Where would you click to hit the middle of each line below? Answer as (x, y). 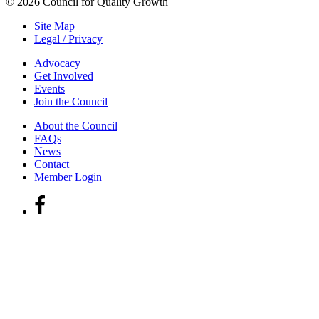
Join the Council (71, 102)
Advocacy (57, 63)
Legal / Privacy (68, 39)
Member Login (68, 177)
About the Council (76, 126)
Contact (52, 164)
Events (49, 89)
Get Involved (64, 76)
